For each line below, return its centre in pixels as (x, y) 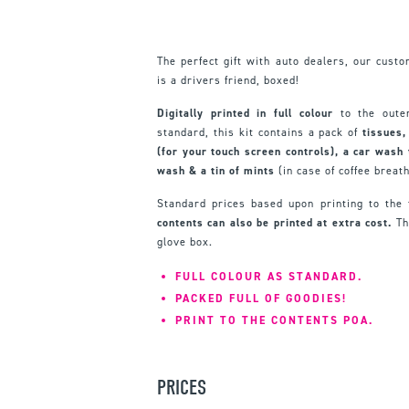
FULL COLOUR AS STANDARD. (269, 276)
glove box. (185, 241)
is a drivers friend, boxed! (228, 80)
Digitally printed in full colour (245, 113)
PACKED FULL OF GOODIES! (261, 298)
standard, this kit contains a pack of (260, 132)
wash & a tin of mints (216, 170)
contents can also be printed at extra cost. (275, 222)
